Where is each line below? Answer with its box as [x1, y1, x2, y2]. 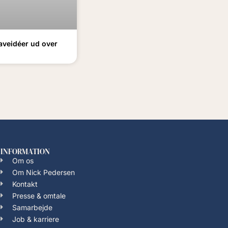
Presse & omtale [12, 191, 66, 200]
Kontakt [12, 179, 38, 188]
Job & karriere [12, 214, 59, 223]
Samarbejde [12, 203, 52, 212]
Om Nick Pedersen [12, 167, 75, 177]
